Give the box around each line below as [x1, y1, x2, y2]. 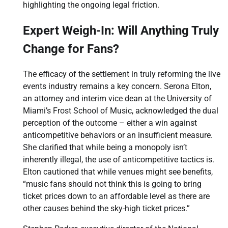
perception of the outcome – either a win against [23, 118, 197, 128]
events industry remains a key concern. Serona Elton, [23, 81, 211, 92]
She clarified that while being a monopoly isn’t [23, 142, 187, 153]
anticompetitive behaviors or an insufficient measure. [23, 130, 213, 140]
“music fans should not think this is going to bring [23, 179, 202, 189]
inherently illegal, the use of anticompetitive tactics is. [23, 155, 214, 165]
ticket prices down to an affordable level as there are [23, 191, 210, 202]
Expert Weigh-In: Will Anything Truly [23, 23, 219, 38]
